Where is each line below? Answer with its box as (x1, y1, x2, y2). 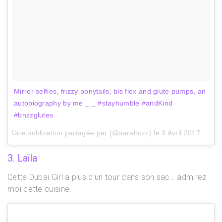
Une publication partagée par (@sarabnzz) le (12, 128, 162, 137)
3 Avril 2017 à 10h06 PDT (162, 128, 203, 137)
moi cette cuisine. (7, 184, 72, 194)
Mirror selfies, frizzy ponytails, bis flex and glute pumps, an (14, 87, 206, 95)
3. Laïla (7, 152, 37, 164)
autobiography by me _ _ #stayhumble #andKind (14, 99, 173, 107)
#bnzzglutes (14, 111, 54, 119)
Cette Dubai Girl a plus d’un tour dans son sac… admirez (7, 172, 207, 182)
